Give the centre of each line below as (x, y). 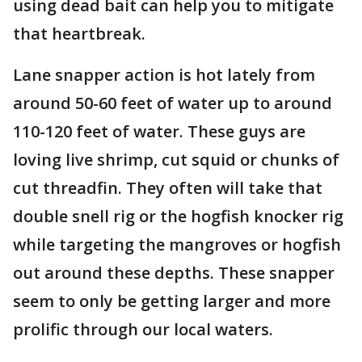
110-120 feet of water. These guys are (159, 131)
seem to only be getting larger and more (172, 301)
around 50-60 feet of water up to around (173, 103)
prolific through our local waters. (145, 329)
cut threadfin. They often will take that (168, 188)
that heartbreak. (81, 34)
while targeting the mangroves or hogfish (177, 244)
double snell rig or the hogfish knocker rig (178, 216)
